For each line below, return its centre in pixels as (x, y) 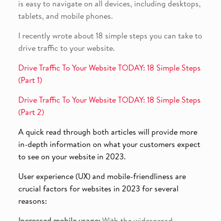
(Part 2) (31, 112)
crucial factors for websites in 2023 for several (98, 189)
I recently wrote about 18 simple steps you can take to (110, 36)
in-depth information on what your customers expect (109, 144)
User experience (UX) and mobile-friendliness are (102, 176)
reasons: (32, 201)
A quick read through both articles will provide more (108, 132)
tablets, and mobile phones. (65, 16)
